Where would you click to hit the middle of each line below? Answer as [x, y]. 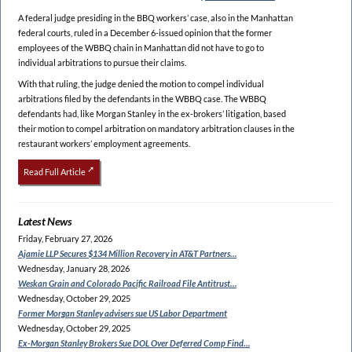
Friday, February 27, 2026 [65, 238]
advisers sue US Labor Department [166, 313]
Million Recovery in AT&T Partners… [172, 253]
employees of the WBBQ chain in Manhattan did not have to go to [141, 47]
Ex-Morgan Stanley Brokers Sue [75, 343]
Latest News [45, 221]
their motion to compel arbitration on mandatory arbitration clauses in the [156, 128]
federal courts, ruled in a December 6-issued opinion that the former [145, 32]
